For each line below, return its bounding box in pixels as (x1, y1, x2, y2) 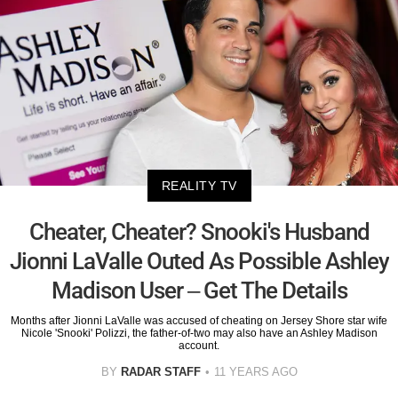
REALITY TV (161, 178, 237, 193)
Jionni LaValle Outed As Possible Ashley (9, 247, 389, 275)
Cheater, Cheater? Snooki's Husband (28, 218, 370, 245)
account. (179, 338, 219, 352)
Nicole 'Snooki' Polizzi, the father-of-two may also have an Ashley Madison (20, 326, 378, 339)
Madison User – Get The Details (51, 276, 347, 304)
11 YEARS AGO (213, 364, 298, 378)
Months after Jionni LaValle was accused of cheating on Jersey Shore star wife (11, 314, 387, 327)
